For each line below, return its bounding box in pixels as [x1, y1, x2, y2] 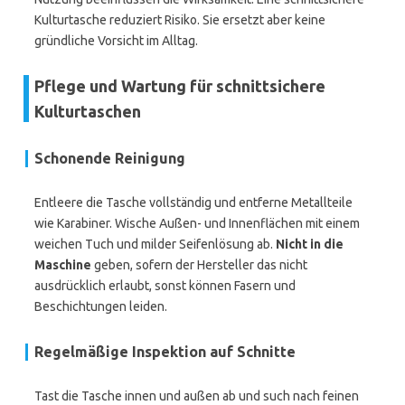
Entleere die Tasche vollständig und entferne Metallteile [34, 195, 353, 210]
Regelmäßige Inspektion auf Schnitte [34, 344, 296, 360]
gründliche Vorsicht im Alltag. [34, 33, 198, 48]
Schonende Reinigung [34, 150, 185, 166]
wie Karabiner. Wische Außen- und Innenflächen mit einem [34, 216, 360, 231]
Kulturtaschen [34, 102, 141, 120]
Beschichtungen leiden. [34, 299, 167, 314]
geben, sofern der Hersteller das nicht [91, 258, 307, 272]
